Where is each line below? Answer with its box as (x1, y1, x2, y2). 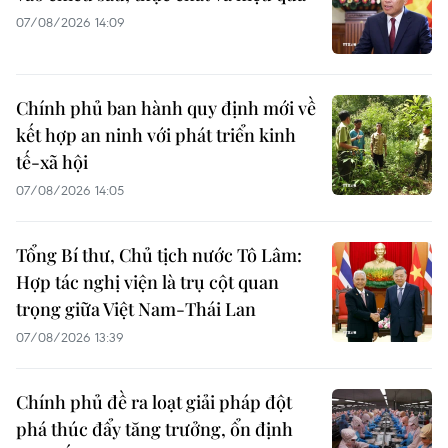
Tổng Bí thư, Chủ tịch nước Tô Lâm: (16, 242, 302, 267)
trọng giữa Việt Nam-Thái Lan (16, 296, 256, 321)
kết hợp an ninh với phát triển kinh (16, 122, 296, 147)
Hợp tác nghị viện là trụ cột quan (16, 269, 279, 294)
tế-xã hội (16, 149, 88, 174)
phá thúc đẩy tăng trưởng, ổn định (16, 416, 293, 441)
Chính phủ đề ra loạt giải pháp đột (16, 389, 292, 414)
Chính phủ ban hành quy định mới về (16, 95, 316, 120)
